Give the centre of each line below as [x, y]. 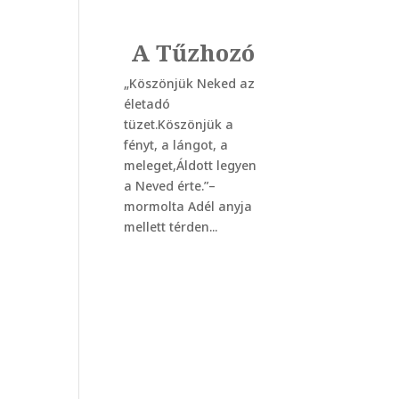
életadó [147, 104]
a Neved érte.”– [169, 186]
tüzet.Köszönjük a [178, 125]
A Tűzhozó [192, 53]
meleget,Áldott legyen [190, 166]
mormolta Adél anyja [187, 207]
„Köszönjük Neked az [189, 84]
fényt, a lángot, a [175, 145]
